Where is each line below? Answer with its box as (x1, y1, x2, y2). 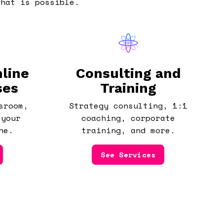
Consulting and (75, 65, 181, 81)
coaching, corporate (81, 111, 175, 124)
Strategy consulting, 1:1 (69, 99, 187, 111)
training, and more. (81, 124, 175, 136)
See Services (101, 149, 156, 160)
